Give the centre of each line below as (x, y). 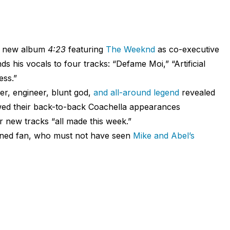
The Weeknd (130, 49)
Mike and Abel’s (164, 135)
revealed (197, 92)
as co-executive (187, 49)
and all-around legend (136, 92)
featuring (85, 49)
